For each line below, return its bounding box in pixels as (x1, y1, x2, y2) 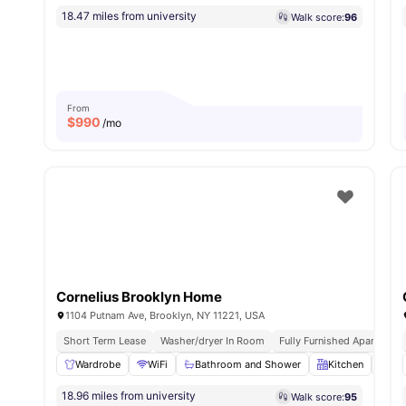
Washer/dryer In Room (160, 334, 265, 348)
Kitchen (328, 358, 363, 372)
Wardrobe (75, 358, 121, 372)
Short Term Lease (63, 334, 146, 348)
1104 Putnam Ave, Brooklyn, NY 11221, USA (65, 309, 265, 323)
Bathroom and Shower (195, 358, 301, 372)
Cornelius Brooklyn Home (56, 288, 222, 306)
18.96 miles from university (62, 389, 196, 403)
